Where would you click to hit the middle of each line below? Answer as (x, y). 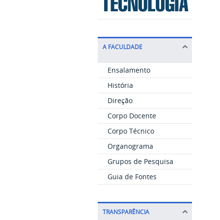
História (120, 85)
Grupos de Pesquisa (140, 161)
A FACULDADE (122, 47)
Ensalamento (129, 70)
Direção (120, 100)
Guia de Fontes (132, 176)
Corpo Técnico (131, 131)
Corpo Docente (132, 115)
